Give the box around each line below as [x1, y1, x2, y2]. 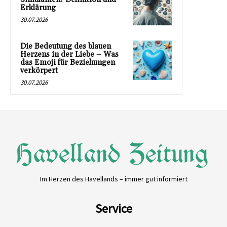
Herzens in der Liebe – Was [20, 49, 119, 59]
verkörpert [20, 65, 58, 75]
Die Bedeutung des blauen [20, 41, 111, 51]
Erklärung [20, 3, 56, 13]
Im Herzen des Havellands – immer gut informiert [40, 174, 187, 183]
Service [95, 200, 132, 216]
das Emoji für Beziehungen [20, 57, 115, 67]
